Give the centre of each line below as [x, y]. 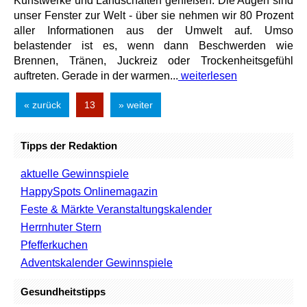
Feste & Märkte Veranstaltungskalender [116, 209]
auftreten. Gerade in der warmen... [96, 76]
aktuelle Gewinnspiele [75, 174]
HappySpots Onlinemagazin [89, 192]
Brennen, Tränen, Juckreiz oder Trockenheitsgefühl [153, 61]
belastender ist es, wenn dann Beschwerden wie [153, 46]
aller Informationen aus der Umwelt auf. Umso [153, 30]
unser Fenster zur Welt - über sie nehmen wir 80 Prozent [153, 15]
